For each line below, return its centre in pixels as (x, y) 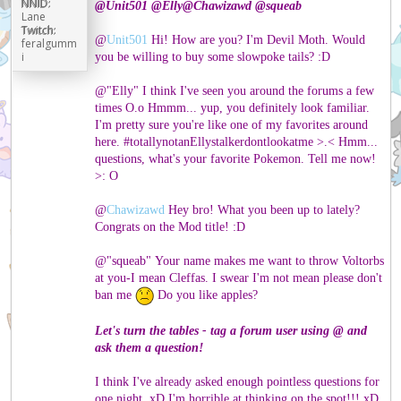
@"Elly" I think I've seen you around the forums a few (235, 90)
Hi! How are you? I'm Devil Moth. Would (257, 39)
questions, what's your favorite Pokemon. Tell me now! (236, 158)
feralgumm (49, 44)
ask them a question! (149, 348)
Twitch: (38, 30)
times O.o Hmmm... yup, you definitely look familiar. (233, 107)
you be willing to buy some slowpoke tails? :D (213, 56)
